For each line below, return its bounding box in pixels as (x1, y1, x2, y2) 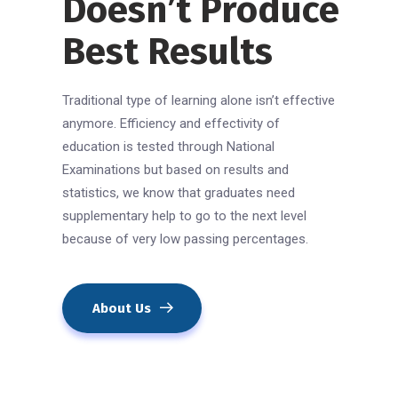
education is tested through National (62, 138, 275, 155)
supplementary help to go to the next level (62, 207, 306, 224)
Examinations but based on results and (62, 161, 289, 178)
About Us (92, 299, 151, 316)
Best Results (62, 28, 273, 74)
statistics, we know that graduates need (62, 184, 295, 201)
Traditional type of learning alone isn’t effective (62, 92, 335, 108)
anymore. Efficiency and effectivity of (62, 115, 280, 131)
